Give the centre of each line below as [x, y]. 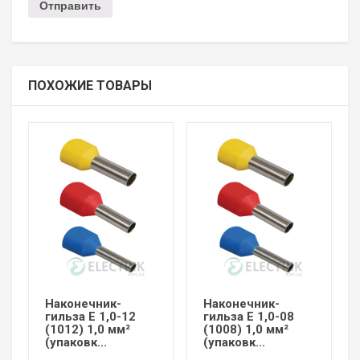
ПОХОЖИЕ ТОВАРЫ [90, 86]
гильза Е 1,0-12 [90, 317]
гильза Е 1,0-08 [248, 317]
